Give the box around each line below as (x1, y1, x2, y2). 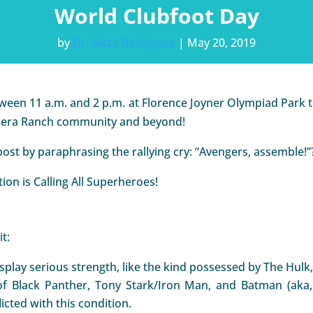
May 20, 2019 (187, 35, 256, 50)
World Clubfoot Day (54, 1, 259, 30)
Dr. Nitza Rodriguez (73, 35, 175, 50)
